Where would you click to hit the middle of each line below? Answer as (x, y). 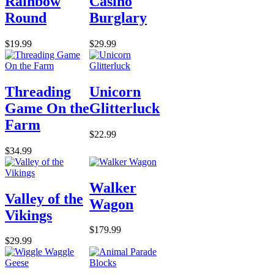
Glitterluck (125, 108)
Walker (113, 187)
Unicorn (115, 91)
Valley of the (44, 198)
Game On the (47, 108)
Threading (38, 91)
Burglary (118, 17)
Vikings (28, 215)
